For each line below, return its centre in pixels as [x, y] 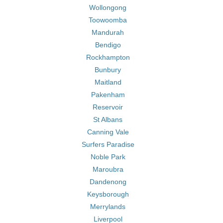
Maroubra [108, 169]
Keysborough [108, 194]
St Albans [108, 119]
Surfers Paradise [108, 144]
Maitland [108, 82]
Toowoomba [108, 20]
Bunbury [108, 70]
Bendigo [108, 45]
